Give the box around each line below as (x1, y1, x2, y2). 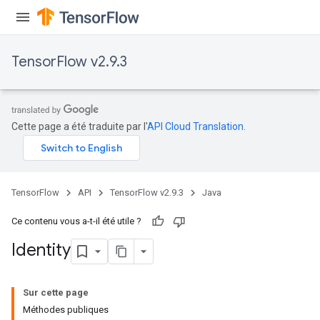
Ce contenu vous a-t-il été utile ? (11, 216, 141, 226)
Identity (11, 239, 71, 261)
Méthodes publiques (23, 304, 109, 315)
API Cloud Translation (147, 121, 244, 132)
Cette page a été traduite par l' (11, 121, 147, 132)
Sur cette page (23, 287, 89, 298)
